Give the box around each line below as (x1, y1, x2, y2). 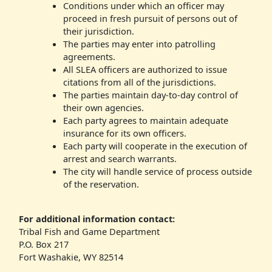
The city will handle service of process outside (63, 165, 252, 177)
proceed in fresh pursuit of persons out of (63, 12, 237, 24)
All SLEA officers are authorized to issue (63, 63, 227, 75)
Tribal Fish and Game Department (18, 225, 160, 237)
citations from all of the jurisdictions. (63, 75, 216, 88)
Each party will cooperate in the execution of (63, 139, 247, 152)
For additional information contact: (18, 212, 175, 225)
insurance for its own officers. (63, 126, 186, 139)
